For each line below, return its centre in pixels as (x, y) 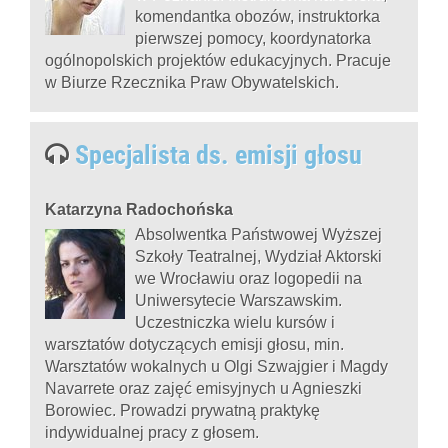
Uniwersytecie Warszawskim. (238, 300)
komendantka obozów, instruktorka (257, 16)
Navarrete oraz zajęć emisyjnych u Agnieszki (203, 388)
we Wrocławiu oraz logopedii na (248, 278)
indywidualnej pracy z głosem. (152, 432)
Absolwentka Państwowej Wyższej (258, 234)
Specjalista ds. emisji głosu (215, 154)
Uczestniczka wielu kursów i (235, 322)
